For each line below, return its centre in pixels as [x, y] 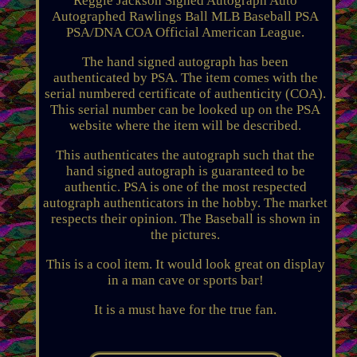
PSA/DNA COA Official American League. [186, 32]
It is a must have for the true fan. [186, 309]
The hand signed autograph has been [186, 61]
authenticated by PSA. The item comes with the [185, 77]
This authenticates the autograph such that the [186, 155]
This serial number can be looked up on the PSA [186, 109]
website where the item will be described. [186, 125]
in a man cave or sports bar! [185, 280]
